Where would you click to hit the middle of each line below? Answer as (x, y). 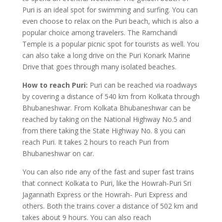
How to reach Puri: (56, 85)
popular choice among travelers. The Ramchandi (100, 32)
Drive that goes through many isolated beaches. (99, 67)
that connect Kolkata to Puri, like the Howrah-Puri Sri (107, 183)
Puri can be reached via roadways (143, 85)
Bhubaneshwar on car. (58, 153)
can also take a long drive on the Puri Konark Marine (106, 55)
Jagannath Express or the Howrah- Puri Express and (105, 194)
